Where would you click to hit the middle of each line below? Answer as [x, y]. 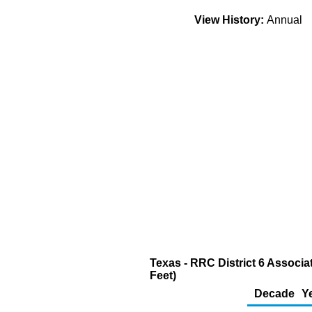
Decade [274, 294]
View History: [229, 20]
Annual [287, 20]
